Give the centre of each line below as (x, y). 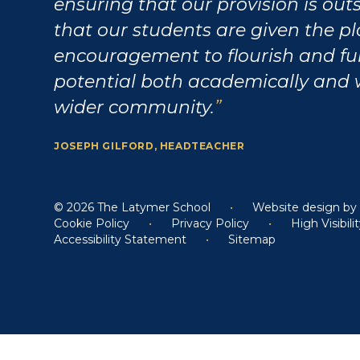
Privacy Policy (211, 224)
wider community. (135, 107)
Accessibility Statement (121, 240)
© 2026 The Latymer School (134, 208)
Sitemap (252, 240)
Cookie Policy (92, 224)
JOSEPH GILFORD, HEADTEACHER (149, 145)
